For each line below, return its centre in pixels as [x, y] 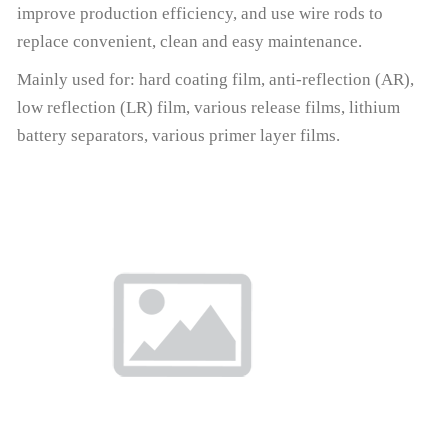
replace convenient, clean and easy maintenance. [189, 41]
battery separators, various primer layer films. [178, 135]
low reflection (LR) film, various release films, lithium [208, 107]
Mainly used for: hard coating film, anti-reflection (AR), [215, 79]
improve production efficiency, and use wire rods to [199, 13]
